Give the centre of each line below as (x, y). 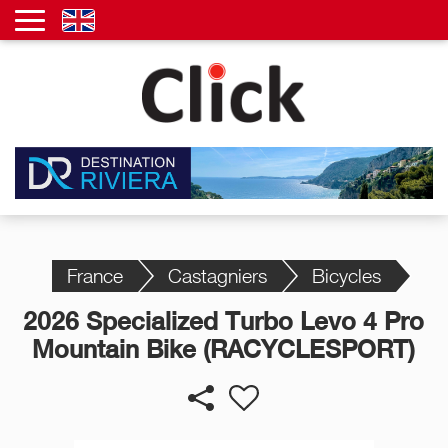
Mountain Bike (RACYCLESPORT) (224, 348)
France (94, 275)
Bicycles (346, 275)
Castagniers (217, 275)
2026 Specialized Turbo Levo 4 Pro (224, 320)
